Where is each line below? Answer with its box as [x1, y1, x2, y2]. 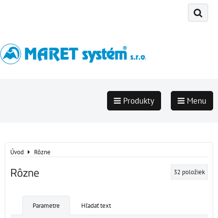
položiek [182, 168, 205, 176]
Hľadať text [81, 201, 111, 210]
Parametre [33, 201, 60, 210]
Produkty [121, 95, 154, 106]
